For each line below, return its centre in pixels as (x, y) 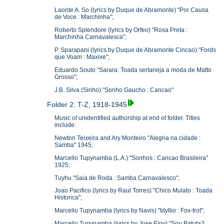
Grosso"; (66, 77)
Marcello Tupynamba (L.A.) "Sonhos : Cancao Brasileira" (131, 158)
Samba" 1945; (74, 145)
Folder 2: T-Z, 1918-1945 (87, 105)
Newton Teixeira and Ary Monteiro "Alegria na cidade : (128, 138)
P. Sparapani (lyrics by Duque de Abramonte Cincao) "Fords (135, 50)
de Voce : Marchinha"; (84, 17)
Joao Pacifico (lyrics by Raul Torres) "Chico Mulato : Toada (134, 191)
